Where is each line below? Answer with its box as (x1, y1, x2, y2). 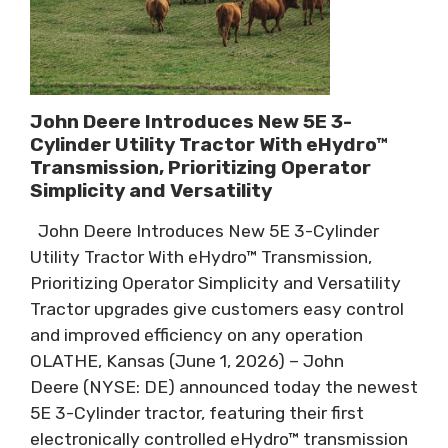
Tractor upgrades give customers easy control (30, 299, 404, 320)
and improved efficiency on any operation (30, 325, 363, 346)
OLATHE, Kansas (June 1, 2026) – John (30, 351, 344, 372)
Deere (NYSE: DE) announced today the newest (30, 377, 418, 398)
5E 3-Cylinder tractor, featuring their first (30, 403, 364, 424)
